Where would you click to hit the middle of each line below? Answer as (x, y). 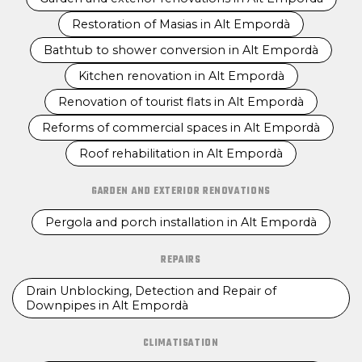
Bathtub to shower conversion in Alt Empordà (181, 50)
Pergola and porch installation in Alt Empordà (181, 222)
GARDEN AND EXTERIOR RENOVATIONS (181, 192)
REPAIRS (181, 260)
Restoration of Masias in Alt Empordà (181, 24)
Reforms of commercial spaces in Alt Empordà (181, 128)
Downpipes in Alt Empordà (107, 305)
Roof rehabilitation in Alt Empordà (181, 154)
